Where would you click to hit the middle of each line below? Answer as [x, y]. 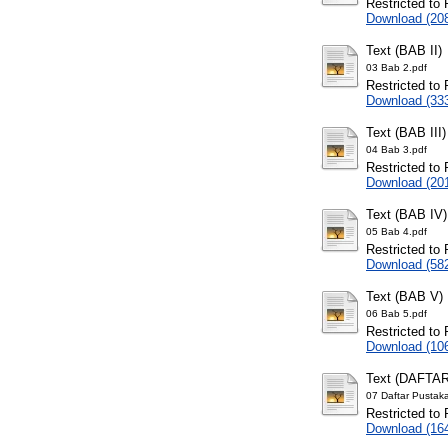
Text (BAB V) [404, 297]
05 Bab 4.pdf [396, 232]
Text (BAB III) [406, 133]
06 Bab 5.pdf [396, 314]
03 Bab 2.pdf [396, 68]
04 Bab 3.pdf [396, 150]
